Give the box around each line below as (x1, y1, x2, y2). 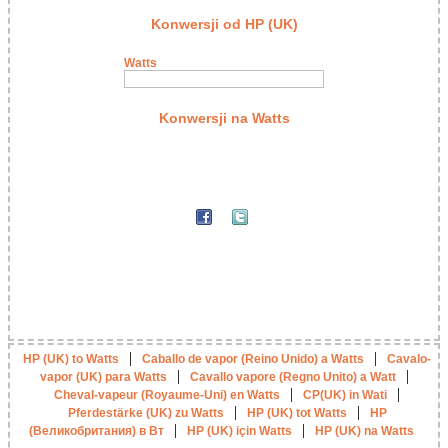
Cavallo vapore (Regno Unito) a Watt (189, 370, 396, 385)
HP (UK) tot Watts (246, 406, 347, 421)
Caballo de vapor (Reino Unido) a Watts (142, 352, 364, 367)
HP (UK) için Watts (186, 424, 292, 439)
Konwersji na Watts (158, 110, 290, 127)
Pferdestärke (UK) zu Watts (67, 406, 224, 421)
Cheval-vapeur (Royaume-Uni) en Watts (54, 388, 280, 403)
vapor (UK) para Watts (39, 370, 167, 385)
